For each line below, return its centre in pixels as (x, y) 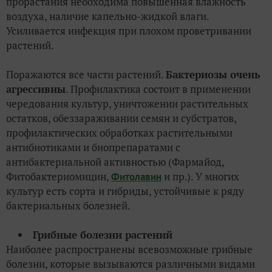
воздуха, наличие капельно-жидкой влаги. (107, 16)
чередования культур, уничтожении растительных (127, 104)
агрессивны (36, 89)
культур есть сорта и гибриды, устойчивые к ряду (125, 191)
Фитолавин (136, 177)
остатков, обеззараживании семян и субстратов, (121, 118)
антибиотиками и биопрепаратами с (93, 148)
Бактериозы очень (213, 75)
